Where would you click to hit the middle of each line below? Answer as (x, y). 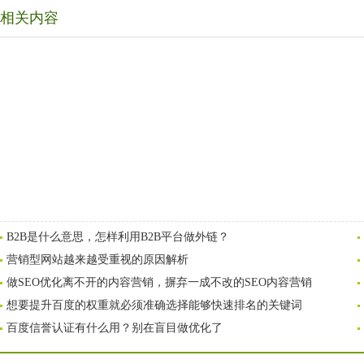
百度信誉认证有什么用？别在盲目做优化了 (115, 328)
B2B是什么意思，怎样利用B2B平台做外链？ (118, 237)
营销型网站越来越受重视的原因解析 (97, 260)
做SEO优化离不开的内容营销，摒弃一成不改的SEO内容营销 (159, 282)
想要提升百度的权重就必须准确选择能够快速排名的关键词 (154, 305)
